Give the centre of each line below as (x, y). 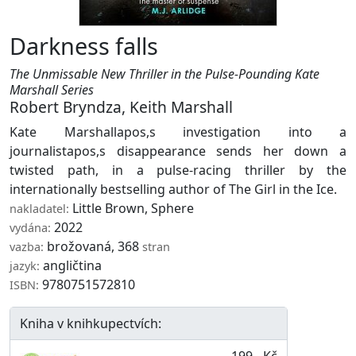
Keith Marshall (181, 107)
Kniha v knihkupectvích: (91, 323)
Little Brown (108, 208)
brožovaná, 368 (93, 246)
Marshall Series (52, 90)
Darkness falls (84, 46)
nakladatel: (39, 209)
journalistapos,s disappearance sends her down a (178, 151)
